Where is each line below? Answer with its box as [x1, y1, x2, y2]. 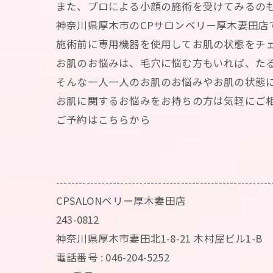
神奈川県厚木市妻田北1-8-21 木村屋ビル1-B [56, 231, 262, 246]
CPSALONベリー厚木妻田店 [56, 193, 186, 208]
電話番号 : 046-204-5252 [56, 250, 169, 264]
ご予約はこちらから [56, 112, 151, 127]
